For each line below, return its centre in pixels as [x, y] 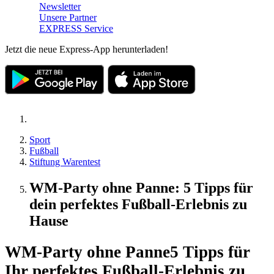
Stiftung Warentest [65, 161]
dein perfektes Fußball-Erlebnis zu [138, 204]
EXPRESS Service [76, 28]
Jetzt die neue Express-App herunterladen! [87, 49]
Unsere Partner [68, 17]
